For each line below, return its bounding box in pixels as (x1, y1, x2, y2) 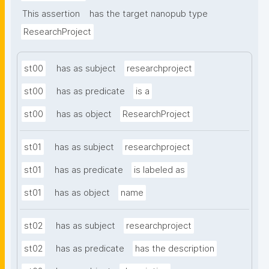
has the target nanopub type (89, 8, 208, 20)
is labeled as (134, 165, 185, 176)
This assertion (22, 8, 80, 20)
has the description (135, 243, 214, 255)
